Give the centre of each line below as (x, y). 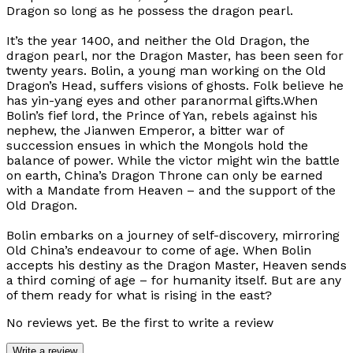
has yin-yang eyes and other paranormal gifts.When (162, 101)
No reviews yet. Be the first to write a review (140, 323)
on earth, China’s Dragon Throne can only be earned (165, 176)
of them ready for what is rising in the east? (139, 295)
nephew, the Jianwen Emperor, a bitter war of (145, 131)
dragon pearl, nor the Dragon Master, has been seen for (175, 56)
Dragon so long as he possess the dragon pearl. (152, 11)
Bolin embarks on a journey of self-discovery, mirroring (173, 236)
